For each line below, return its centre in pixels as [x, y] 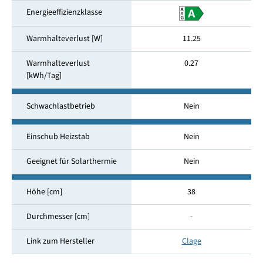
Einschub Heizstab [58, 137]
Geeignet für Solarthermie [71, 162]
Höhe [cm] [44, 192]
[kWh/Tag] [44, 76]
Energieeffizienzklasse [64, 13]
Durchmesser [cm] [58, 217]
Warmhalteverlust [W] [64, 39]
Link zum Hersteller [60, 242]
